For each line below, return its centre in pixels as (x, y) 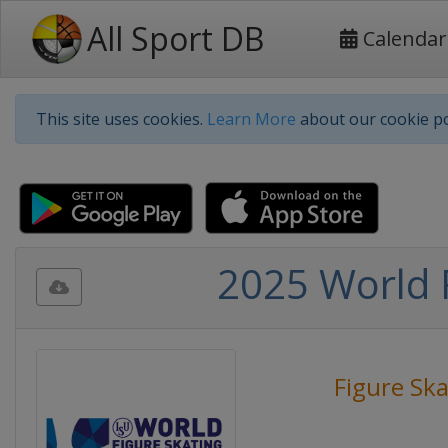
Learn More (251, 119)
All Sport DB (175, 38)
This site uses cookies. (121, 119)
